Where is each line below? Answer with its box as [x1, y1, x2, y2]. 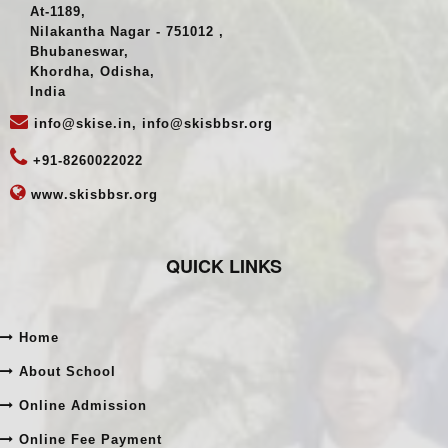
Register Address [24, 37, 151, 53]
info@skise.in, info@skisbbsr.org [29, 169, 273, 185]
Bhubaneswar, [10, 97, 129, 113]
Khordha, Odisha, [10, 117, 155, 133]
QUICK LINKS [166, 306, 282, 333]
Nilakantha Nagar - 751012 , [10, 77, 224, 93]
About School [14, 417, 116, 433]
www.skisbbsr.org [26, 240, 158, 256]
